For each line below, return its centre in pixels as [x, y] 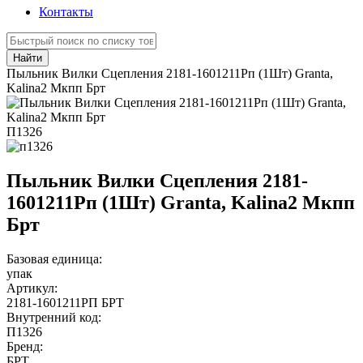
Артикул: [32, 288]
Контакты [66, 12]
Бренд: [25, 346]
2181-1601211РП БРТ [65, 302]
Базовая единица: [54, 258]
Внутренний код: [54, 317]
